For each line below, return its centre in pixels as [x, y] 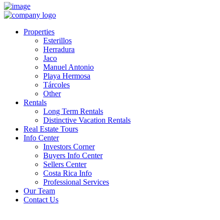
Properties [39, 31]
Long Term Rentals [73, 111]
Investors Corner [69, 146]
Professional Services [76, 182]
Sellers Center [65, 164]
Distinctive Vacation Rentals [87, 120]
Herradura [59, 49]
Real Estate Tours [51, 129]
